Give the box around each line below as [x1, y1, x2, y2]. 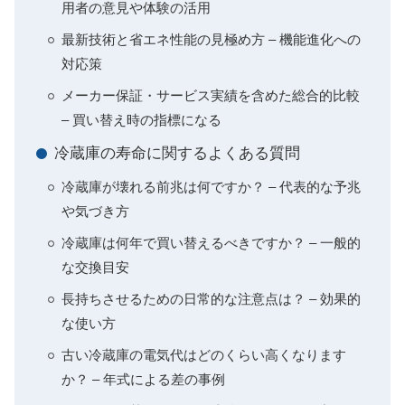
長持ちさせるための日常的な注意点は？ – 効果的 [61, 291, 361, 306]
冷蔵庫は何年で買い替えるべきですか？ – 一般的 [61, 235, 361, 250]
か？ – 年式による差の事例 [61, 372, 225, 387]
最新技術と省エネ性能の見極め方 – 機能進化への [61, 32, 361, 47]
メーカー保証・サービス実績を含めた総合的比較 [61, 88, 360, 103]
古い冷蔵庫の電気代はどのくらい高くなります [61, 347, 346, 363]
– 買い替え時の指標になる [61, 112, 221, 127]
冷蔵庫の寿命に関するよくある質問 [54, 145, 300, 162]
